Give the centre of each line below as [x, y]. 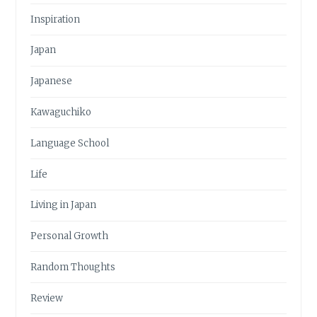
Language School [70, 143]
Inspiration [56, 19]
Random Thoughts [73, 267]
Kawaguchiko [61, 112]
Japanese [52, 81]
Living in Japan [64, 205]
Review [47, 298]
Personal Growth [70, 236]
